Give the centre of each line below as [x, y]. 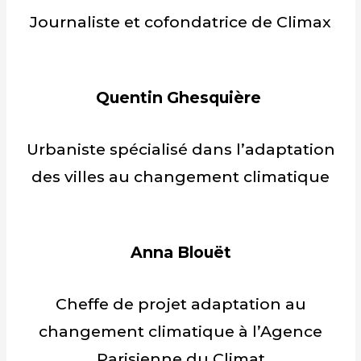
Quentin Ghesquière [180, 98]
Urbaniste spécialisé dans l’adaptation [180, 149]
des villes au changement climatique [180, 176]
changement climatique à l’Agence [180, 331]
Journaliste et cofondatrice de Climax [180, 22]
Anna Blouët [180, 252]
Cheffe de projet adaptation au [180, 304]
